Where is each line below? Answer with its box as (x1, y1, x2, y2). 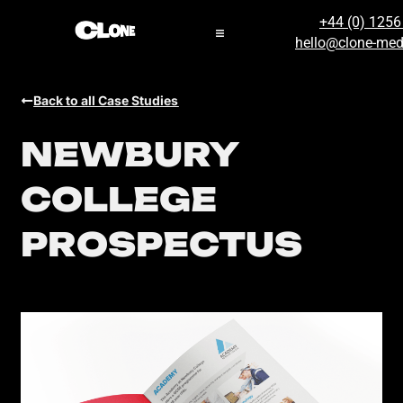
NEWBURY (21, 133, 239, 175)
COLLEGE (21, 178, 218, 219)
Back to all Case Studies (33, 92, 179, 108)
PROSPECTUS (21, 223, 303, 264)
